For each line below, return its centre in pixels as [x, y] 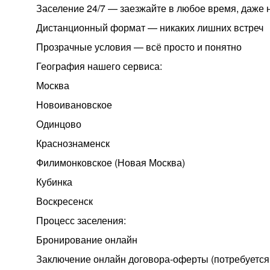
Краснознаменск [73, 143]
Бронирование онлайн [87, 240]
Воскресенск [64, 201]
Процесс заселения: [81, 220]
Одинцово [59, 124]
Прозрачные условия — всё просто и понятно [139, 47]
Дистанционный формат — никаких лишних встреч [150, 27]
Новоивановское [74, 105]
